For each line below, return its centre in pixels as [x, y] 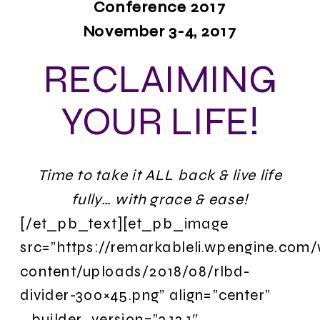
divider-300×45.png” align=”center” [145, 295]
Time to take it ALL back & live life [160, 175]
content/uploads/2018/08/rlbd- [135, 271]
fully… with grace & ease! [160, 199]
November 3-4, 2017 [160, 31]
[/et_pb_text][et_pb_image [125, 223]
